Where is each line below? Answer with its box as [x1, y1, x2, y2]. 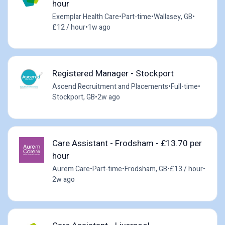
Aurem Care [52, 164, 90, 175]
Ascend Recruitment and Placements [52, 81, 168, 92]
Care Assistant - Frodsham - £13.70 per [52, 137, 202, 150]
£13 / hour [169, 164, 203, 175]
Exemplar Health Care [52, 11, 119, 22]
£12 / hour [52, 22, 85, 33]
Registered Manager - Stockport [52, 67, 174, 80]
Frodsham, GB [124, 164, 167, 175]
